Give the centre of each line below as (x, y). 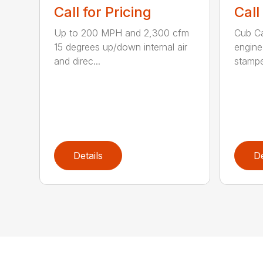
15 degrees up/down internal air (121, 47)
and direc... (77, 61)
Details (88, 156)
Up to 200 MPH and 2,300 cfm (122, 33)
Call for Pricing (103, 12)
